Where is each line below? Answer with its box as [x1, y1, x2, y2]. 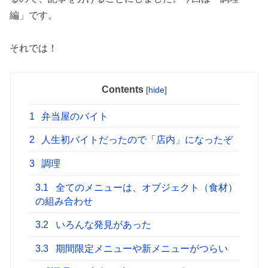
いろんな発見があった [53, 220, 152, 230]
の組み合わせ [35, 196, 93, 206]
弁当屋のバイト [39, 111, 109, 121]
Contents [101, 84, 144, 95]
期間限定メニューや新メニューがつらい [53, 243, 229, 254]
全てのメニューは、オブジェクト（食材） [53, 182, 238, 193]
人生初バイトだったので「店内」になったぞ [39, 135, 233, 145]
